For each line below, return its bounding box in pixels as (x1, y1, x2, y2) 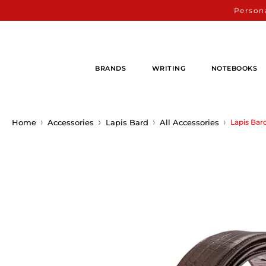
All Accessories (160, 117, 220, 127)
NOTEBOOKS (211, 64, 258, 72)
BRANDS (95, 64, 126, 72)
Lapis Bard (105, 117, 148, 127)
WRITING (151, 64, 186, 72)
